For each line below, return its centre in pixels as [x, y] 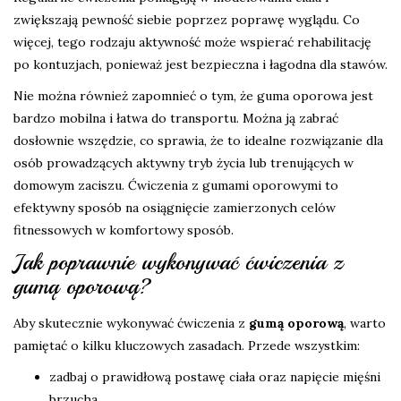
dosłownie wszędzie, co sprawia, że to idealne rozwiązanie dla [198, 141]
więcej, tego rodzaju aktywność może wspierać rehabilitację [192, 43]
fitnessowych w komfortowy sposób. [124, 230]
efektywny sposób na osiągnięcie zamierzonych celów [175, 208]
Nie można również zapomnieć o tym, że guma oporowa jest [193, 96]
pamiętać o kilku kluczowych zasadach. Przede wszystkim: [187, 346]
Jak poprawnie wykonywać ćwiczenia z [178, 263]
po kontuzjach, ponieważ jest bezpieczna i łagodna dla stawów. [200, 65]
